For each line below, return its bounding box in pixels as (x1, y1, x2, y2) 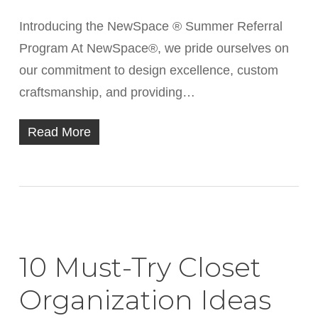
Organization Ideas (18, 283, 271, 317)
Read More (27, 125, 91, 139)
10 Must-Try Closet (18, 251, 261, 284)
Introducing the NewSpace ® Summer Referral (18, 19, 283, 33)
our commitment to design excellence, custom (18, 63, 278, 77)
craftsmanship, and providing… (18, 85, 195, 99)
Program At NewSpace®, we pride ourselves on (18, 41, 289, 55)
